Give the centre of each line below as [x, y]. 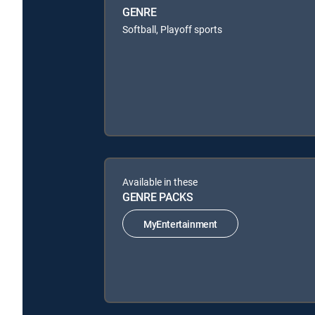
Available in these [160, 182]
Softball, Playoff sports [172, 30]
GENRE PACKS [158, 197]
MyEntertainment [180, 224]
